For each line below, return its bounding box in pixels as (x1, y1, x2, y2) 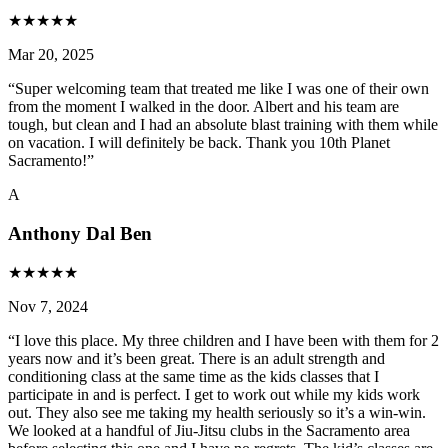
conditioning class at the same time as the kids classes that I (8, 368, 379, 386)
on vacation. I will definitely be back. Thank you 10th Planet (8, 133, 390, 151)
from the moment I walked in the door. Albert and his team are (8, 97, 399, 115)
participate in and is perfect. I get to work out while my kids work (8, 386, 420, 404)
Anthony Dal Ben (8, 222, 152, 244)
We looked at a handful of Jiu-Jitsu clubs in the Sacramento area (8, 422, 410, 440)
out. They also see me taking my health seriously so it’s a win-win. (8, 404, 426, 422)
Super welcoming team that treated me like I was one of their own (15, 79, 429, 97)
